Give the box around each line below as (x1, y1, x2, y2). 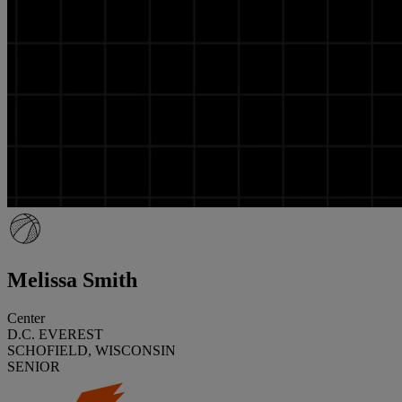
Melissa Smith (7, 267, 137, 292)
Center (7, 310, 45, 326)
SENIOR (7, 358, 60, 374)
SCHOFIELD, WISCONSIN (7, 342, 176, 358)
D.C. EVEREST (7, 326, 103, 342)
